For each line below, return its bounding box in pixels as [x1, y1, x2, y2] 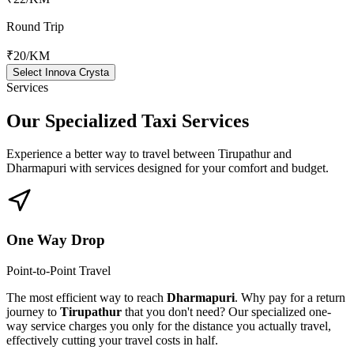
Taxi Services [141, 110, 249, 131]
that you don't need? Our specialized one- [122, 304, 331, 318]
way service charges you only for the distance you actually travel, [6, 318, 331, 333]
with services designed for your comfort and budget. [66, 161, 329, 175]
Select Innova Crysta [13, 66, 109, 78]
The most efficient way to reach [6, 290, 167, 304]
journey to [6, 304, 60, 318]
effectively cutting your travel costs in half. [6, 333, 218, 347]
